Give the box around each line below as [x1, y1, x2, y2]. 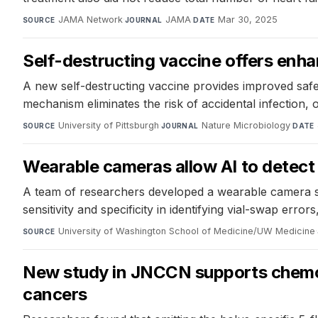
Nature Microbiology [202, 120, 291, 131]
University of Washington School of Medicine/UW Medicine [57, 226, 315, 237]
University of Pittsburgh [57, 120, 159, 131]
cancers [23, 284, 87, 305]
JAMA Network [57, 14, 123, 26]
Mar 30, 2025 [218, 14, 278, 26]
